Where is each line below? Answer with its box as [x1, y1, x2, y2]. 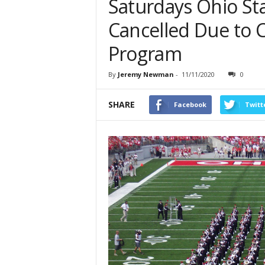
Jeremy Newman [117, 70, 174, 79]
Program [108, 41, 182, 67]
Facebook [173, 100, 206, 109]
